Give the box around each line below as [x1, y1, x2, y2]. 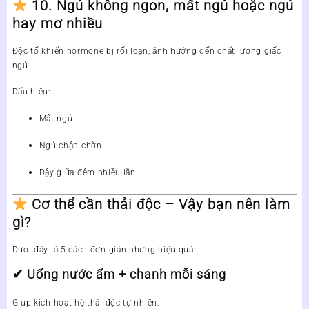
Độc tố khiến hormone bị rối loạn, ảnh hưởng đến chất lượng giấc [12, 46, 281, 57]
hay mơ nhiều [12, 15, 103, 32]
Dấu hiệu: [12, 87, 51, 97]
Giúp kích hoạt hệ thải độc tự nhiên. [12, 297, 160, 308]
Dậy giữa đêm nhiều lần [39, 168, 136, 178]
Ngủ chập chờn [39, 141, 102, 151]
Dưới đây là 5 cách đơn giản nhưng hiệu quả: [12, 244, 197, 255]
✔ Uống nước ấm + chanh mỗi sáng [12, 266, 226, 281]
